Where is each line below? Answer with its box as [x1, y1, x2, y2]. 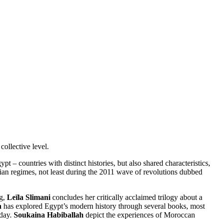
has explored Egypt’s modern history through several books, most [3, 202, 205, 211]
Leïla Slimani [7, 193, 52, 202]
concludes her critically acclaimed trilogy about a [52, 193, 202, 202]
